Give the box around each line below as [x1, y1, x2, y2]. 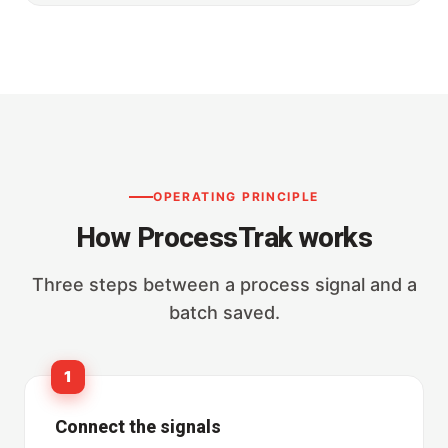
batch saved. [168, 302, 280, 324]
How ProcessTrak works [75, 221, 373, 255]
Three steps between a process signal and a [31, 274, 417, 296]
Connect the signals [55, 416, 221, 438]
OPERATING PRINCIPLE [153, 189, 319, 205]
